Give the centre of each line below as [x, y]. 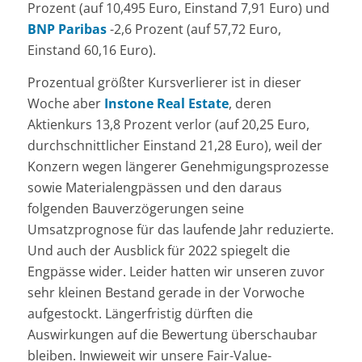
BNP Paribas [67, 29]
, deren [250, 103]
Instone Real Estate [166, 103]
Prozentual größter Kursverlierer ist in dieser [164, 82]
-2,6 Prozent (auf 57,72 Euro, [194, 29]
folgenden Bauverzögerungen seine [135, 208]
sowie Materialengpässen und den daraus [154, 187]
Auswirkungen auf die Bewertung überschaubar [172, 334]
